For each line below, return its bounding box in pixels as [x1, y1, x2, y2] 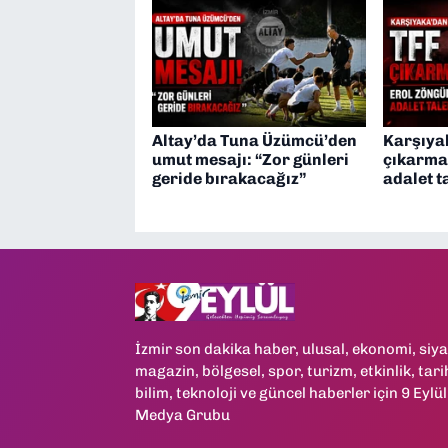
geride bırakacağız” [151, 168, 307, 188]
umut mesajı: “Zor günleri [151, 149, 349, 169]
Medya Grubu [134, 405, 230, 424]
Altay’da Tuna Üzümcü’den [151, 130, 357, 150]
